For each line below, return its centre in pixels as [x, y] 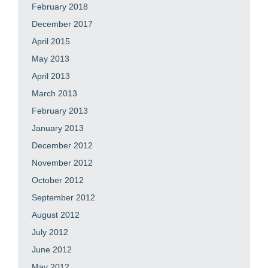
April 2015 [51, 41]
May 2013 [51, 59]
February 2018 [60, 7]
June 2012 [52, 249]
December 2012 [62, 145]
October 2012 [58, 180]
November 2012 [62, 163]
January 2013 [58, 128]
